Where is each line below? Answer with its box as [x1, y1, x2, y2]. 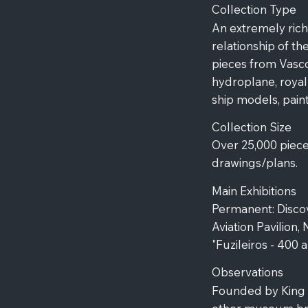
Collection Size [212, 119, 292, 134]
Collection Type [212, 1, 297, 16]
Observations [212, 265, 284, 280]
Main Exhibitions [212, 183, 297, 198]
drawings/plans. [212, 155, 298, 170]
